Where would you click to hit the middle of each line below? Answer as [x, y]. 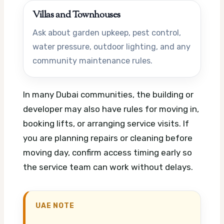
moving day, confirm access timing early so [107, 152]
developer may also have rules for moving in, [111, 109]
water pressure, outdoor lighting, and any [111, 46]
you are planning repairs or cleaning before [108, 138]
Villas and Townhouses [77, 15]
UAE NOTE [55, 205]
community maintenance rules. [92, 60]
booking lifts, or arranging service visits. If [106, 123]
